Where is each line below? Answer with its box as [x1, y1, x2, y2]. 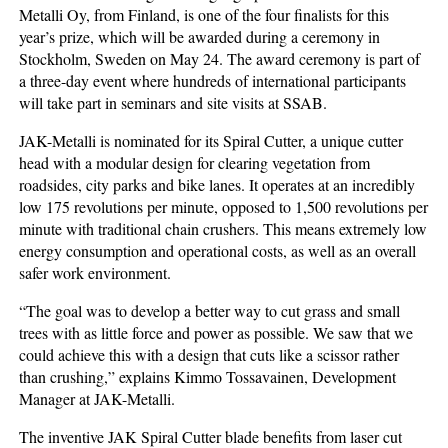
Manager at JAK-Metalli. [19, 387, 176, 409]
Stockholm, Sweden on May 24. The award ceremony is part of [19, 47, 421, 69]
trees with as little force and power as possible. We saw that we [19, 321, 414, 343]
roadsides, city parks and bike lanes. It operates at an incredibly [19, 173, 416, 195]
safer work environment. [19, 261, 172, 283]
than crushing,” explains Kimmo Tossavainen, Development [19, 365, 397, 387]
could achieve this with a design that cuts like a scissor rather [19, 343, 400, 365]
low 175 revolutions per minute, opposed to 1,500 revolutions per [19, 195, 429, 217]
